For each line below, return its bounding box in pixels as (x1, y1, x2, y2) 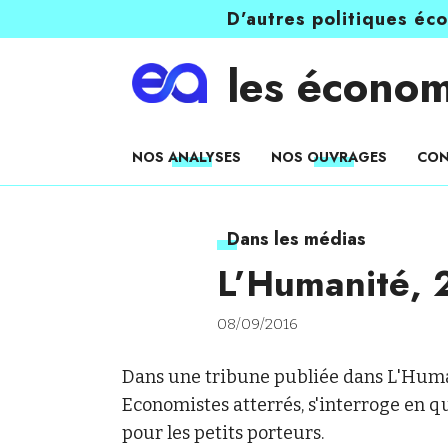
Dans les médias (227, 226, 366, 252)
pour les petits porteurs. (122, 422, 324, 444)
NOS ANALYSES (132, 147, 241, 167)
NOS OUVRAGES (271, 147, 387, 167)
